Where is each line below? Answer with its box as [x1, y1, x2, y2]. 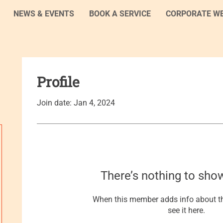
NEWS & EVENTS [13, 9, 74, 18]
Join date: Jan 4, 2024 [37, 98, 115, 108]
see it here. [167, 206, 205, 215]
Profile [37, 73, 79, 91]
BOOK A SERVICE [89, 9, 151, 18]
